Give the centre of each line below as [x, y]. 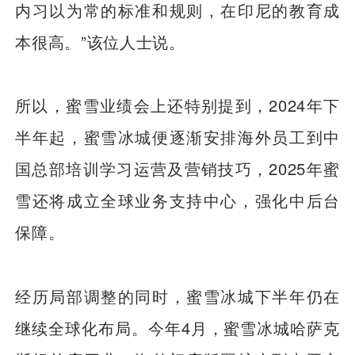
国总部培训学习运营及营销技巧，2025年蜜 [177, 169]
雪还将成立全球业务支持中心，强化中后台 [177, 200]
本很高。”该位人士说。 [100, 41]
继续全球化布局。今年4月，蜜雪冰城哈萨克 [177, 328]
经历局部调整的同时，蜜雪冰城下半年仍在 [177, 296]
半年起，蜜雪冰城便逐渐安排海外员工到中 [177, 137]
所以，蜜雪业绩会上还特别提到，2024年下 [177, 105]
